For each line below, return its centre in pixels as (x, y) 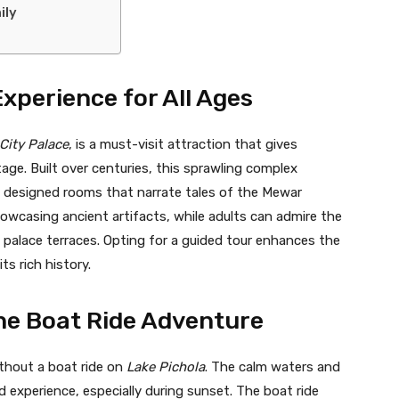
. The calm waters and (273, 366)
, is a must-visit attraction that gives (183, 144)
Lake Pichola (166, 366)
